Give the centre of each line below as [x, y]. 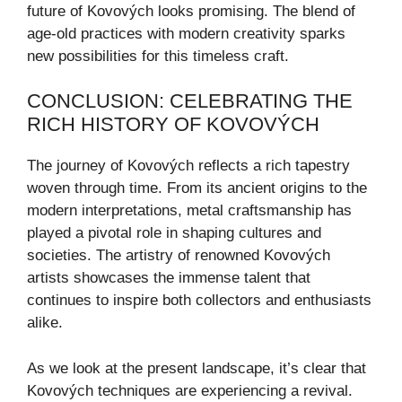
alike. [45, 323]
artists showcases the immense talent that [169, 278]
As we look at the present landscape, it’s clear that [197, 368]
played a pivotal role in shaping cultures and [174, 233]
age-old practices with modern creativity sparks [186, 33]
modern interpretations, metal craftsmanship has [189, 211]
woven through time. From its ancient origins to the [197, 188]
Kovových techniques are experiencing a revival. [190, 390]
